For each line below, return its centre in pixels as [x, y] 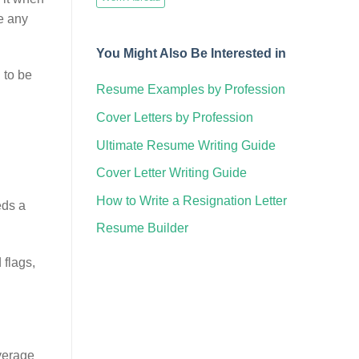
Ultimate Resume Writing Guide [186, 145]
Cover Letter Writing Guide [171, 173]
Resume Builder [142, 228]
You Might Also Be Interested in [191, 53]
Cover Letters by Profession [174, 117]
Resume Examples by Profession [190, 90]
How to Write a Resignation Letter [191, 200]
